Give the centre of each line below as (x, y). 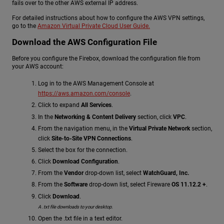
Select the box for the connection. (83, 150)
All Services (96, 105)
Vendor (74, 173)
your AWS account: (38, 67)
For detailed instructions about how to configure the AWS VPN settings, (108, 18)
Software (76, 185)
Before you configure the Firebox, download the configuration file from (106, 59)
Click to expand (59, 105)
